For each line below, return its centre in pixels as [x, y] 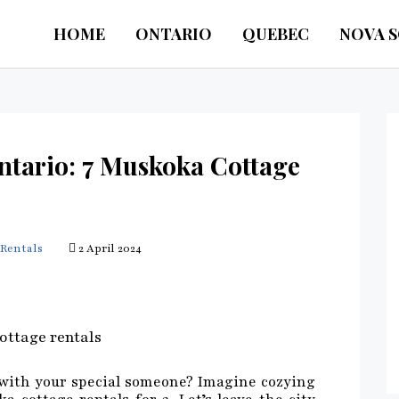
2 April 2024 [109, 248]
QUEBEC [276, 34]
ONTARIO [174, 34]
